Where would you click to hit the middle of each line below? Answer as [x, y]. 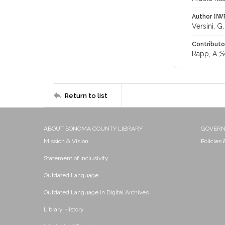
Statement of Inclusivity [76, 158]
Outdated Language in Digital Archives [96, 192]
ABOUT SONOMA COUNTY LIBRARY [93, 129]
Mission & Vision [66, 141]
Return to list [86, 95]
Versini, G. [208, 26]
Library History [64, 209]
